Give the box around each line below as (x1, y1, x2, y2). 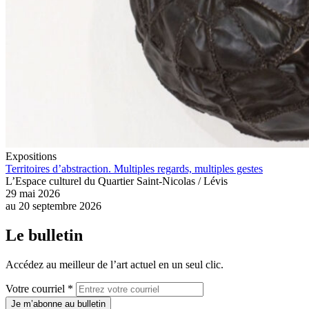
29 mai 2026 (6, 187, 60, 199)
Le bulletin (6, 226, 83, 244)
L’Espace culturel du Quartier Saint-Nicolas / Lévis (6, 175, 228, 187)
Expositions (6, 150, 57, 162)
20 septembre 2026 (16, 199, 101, 212)
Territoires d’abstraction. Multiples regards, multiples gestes (6, 162, 263, 175)
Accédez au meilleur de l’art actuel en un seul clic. (6, 258, 223, 270)
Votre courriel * (6, 282, 73, 295)
